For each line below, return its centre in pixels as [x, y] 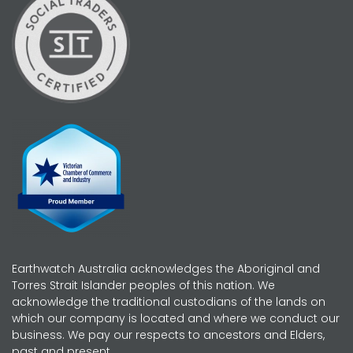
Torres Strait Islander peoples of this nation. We [143, 285]
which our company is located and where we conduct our [176, 318]
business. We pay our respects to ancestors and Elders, [168, 334]
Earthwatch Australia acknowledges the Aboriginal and [166, 268]
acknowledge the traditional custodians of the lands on [169, 301]
